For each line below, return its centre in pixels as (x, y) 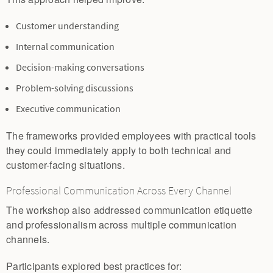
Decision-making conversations (80, 67)
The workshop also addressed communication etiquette (129, 210)
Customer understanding (67, 26)
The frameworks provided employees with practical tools (131, 135)
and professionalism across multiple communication (122, 224)
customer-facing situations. (66, 165)
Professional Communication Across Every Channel (119, 190)
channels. (28, 239)
